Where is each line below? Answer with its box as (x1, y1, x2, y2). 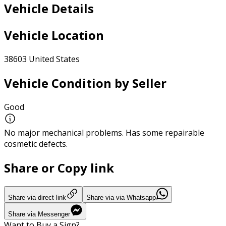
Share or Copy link (4, 159, 114, 176)
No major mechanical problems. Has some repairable (4, 127, 204, 138)
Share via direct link (8, 193, 66, 201)
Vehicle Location (4, 27, 104, 44)
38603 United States (4, 53, 80, 65)
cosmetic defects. (4, 138, 68, 149)
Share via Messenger (8, 210, 70, 218)
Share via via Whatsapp (86, 193, 156, 201)
